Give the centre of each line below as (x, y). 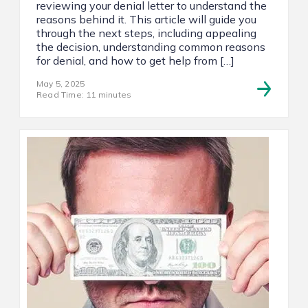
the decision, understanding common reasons (151, 46)
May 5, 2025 (61, 83)
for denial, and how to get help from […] (135, 60)
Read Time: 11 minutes (84, 94)
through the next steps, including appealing (146, 33)
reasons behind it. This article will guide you (146, 19)
